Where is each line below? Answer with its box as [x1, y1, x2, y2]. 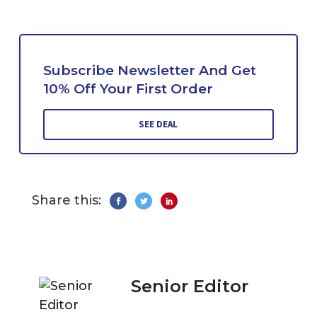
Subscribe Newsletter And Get [42, 62, 256, 79]
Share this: [32, 192, 101, 209]
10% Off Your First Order [42, 81, 213, 98]
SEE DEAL [139, 118, 178, 131]
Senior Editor [131, 276, 248, 297]
